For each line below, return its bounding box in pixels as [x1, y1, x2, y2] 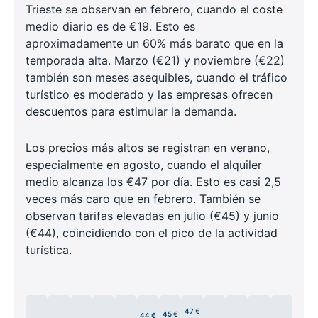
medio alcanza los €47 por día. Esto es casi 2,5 [26, 174, 281, 189]
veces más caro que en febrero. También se [26, 191, 261, 206]
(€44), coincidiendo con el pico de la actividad [26, 225, 278, 240]
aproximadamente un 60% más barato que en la [26, 35, 283, 50]
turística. [26, 242, 72, 257]
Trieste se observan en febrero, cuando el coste [26, 1, 283, 16]
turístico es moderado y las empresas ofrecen [26, 87, 273, 102]
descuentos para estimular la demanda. [26, 104, 236, 119]
